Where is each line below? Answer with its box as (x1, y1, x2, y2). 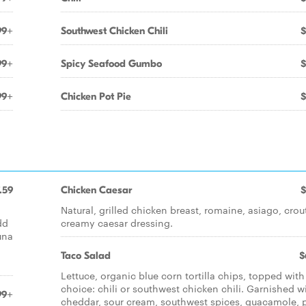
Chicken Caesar (61, 184, 132, 196)
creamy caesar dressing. (61, 216, 173, 229)
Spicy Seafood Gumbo (61, 57, 162, 70)
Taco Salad (61, 249, 111, 262)
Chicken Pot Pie (61, 90, 131, 102)
